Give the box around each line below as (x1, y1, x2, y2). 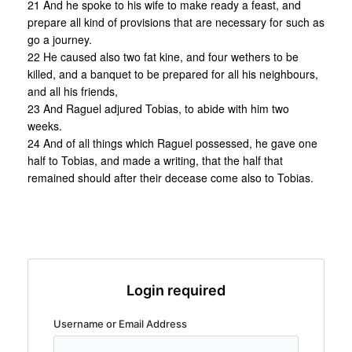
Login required (126, 282, 225, 299)
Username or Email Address (53, 317, 187, 331)
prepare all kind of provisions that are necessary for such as (27, 14, 324, 31)
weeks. (27, 118, 62, 134)
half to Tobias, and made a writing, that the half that (27, 152, 283, 169)
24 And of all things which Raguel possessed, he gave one (27, 135, 317, 152)
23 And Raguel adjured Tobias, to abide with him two (27, 101, 289, 117)
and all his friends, (27, 83, 118, 100)
